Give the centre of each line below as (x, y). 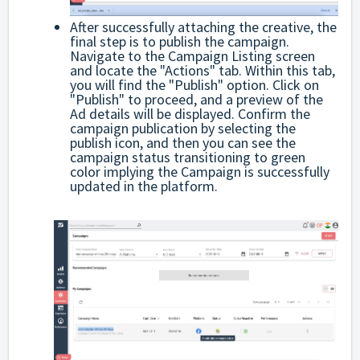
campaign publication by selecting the (183, 128)
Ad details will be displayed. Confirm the (190, 113)
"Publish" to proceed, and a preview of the (196, 99)
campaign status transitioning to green (188, 157)
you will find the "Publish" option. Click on (194, 84)
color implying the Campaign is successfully (200, 171)
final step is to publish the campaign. (180, 41)
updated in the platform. (144, 186)
